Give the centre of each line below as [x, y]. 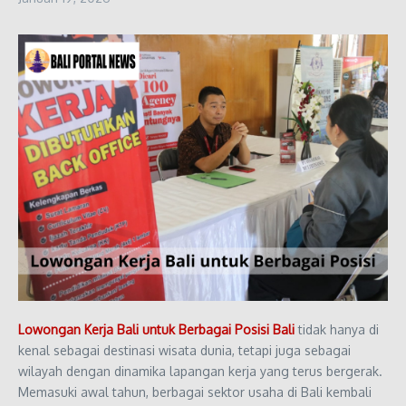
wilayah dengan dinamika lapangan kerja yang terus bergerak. [200, 371]
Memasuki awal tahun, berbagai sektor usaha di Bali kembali [195, 391]
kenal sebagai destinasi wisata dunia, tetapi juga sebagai [184, 350]
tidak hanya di [337, 329]
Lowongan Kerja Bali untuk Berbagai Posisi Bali [156, 329]
